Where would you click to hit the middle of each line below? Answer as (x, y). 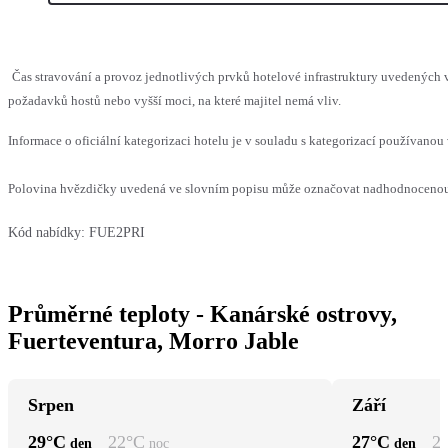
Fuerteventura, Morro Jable (153, 340)
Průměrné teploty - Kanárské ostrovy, (202, 313)
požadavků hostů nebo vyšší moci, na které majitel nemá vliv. (174, 100)
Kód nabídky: (46, 232)
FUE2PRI (117, 232)
